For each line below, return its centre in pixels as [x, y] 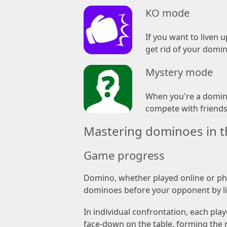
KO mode [167, 13]
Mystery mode [179, 72]
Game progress [124, 155]
